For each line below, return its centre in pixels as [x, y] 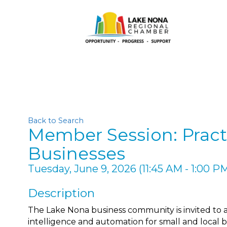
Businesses [77, 154]
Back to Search [56, 121]
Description [61, 193]
